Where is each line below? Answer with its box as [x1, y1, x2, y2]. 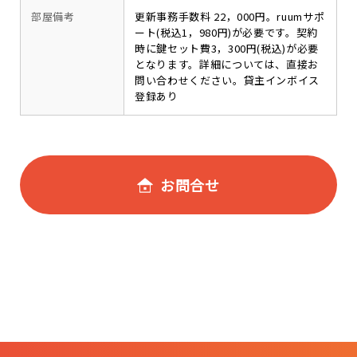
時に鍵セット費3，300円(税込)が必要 [135, 41, 319, 56]
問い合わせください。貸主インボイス [135, 73, 320, 88]
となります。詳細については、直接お [135, 57, 320, 72]
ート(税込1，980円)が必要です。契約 [135, 25, 318, 40]
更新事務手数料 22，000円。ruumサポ [135, 9, 325, 24]
